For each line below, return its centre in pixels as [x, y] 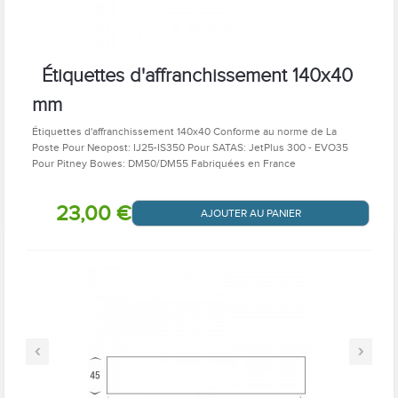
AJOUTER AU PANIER [251, 213]
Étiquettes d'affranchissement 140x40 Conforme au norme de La [184, 131]
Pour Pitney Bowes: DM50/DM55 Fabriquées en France [164, 163]
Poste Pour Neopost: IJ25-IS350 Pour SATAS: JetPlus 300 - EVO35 [190, 147]
